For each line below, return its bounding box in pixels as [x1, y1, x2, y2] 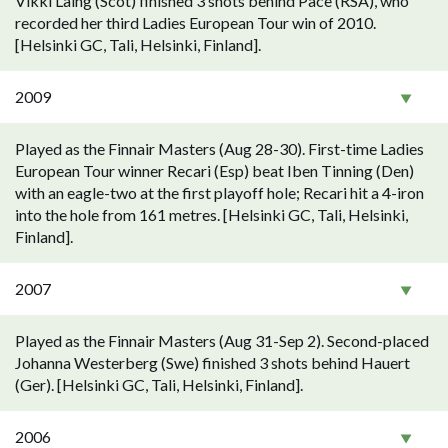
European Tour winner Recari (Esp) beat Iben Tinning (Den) [15, 161, 414, 180]
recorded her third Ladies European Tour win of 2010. [15, 13, 376, 32]
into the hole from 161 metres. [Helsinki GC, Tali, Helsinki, [15, 205, 408, 224]
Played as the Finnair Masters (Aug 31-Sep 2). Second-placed [15, 331, 429, 350]
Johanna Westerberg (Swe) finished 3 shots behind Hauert [15, 353, 410, 372]
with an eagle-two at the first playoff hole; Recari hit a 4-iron [15, 183, 424, 202]
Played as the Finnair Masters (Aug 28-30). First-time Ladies [15, 139, 424, 158]
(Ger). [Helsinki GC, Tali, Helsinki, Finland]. [15, 375, 303, 394]
